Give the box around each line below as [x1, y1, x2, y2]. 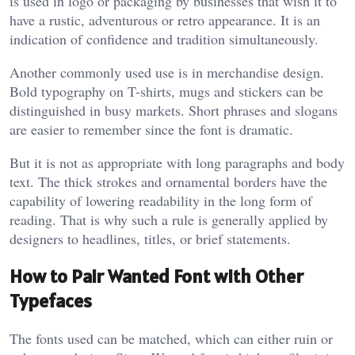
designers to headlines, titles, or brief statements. [10, 229, 291, 249]
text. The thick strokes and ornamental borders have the [10, 172, 327, 192]
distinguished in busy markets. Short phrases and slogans [10, 101, 338, 120]
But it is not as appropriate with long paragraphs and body [10, 153, 345, 173]
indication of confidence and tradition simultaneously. [10, 29, 319, 49]
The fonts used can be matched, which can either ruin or [10, 328, 333, 348]
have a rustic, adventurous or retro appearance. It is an [10, 10, 320, 30]
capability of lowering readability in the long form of [10, 191, 312, 211]
